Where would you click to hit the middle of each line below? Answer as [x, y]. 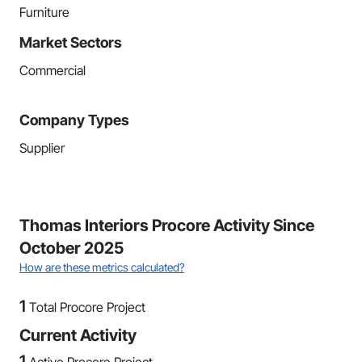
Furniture [44, 12]
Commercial [53, 70]
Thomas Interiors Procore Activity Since [167, 225]
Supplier [42, 148]
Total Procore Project [87, 307]
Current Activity [78, 335]
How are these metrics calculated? [102, 267]
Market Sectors [71, 42]
